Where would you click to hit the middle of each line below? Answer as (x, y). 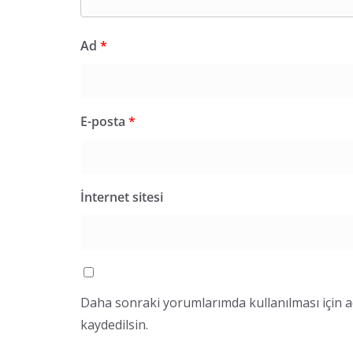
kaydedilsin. (114, 324)
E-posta (104, 121)
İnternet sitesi (122, 197)
